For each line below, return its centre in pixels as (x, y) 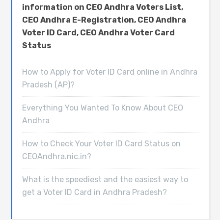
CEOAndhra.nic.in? (57, 157)
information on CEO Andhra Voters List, (103, 7)
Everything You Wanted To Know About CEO (103, 108)
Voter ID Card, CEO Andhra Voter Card (99, 33)
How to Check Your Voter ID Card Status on (102, 144)
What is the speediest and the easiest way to (105, 180)
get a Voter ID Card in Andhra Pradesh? (95, 192)
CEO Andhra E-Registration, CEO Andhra (104, 20)
